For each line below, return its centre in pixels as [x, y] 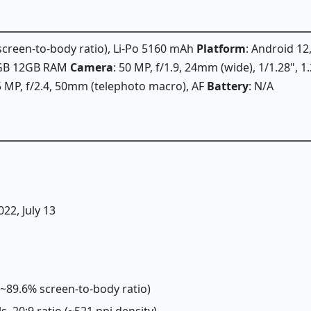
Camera [92, 67]
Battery [228, 86]
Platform [221, 48]
